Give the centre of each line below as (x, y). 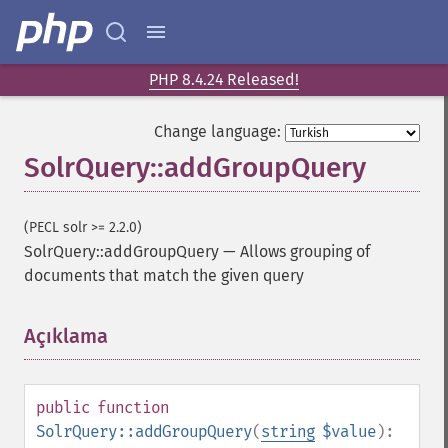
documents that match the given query (164, 275)
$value (349, 431)
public (63, 407)
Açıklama (66, 336)
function (133, 407)
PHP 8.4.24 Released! (224, 79)
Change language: (217, 131)
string (288, 431)
